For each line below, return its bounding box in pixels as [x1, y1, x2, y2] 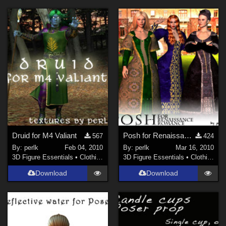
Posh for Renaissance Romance [184, 131, 192, 140]
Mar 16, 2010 [175, 144, 214, 152]
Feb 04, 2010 [65, 144, 103, 152]
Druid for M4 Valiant [12, 131, 77, 140]
